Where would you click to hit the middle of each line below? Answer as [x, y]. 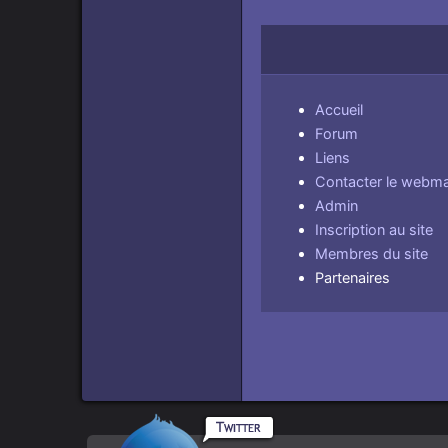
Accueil [339, 109]
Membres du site [372, 253]
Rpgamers [151, 426]
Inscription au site [374, 229]
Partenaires [353, 277]
